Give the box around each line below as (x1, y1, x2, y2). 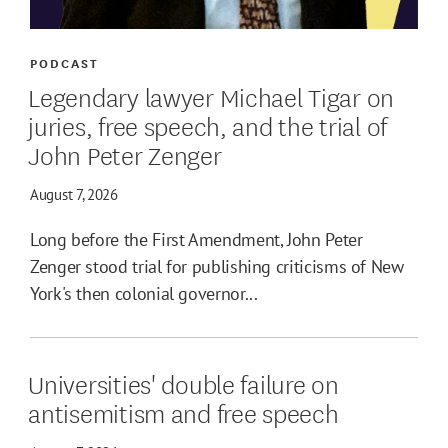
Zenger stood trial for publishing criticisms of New (30, 254, 404, 278)
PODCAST (30, 52, 100, 72)
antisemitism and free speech (28, 392, 339, 430)
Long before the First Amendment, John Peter (30, 227, 363, 251)
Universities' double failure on (28, 363, 339, 401)
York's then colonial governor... (30, 281, 258, 305)
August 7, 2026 (30, 184, 118, 204)
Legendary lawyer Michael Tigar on (28, 76, 395, 114)
